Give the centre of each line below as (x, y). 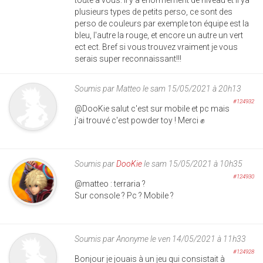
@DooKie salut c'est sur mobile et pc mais (152, 108)
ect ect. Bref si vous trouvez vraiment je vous (156, 47)
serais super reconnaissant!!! (128, 58)
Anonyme (132, 239)
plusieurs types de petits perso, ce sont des (154, 11)
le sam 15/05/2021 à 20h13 (191, 88)
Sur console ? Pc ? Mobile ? (124, 195)
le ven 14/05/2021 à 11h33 (197, 239)
